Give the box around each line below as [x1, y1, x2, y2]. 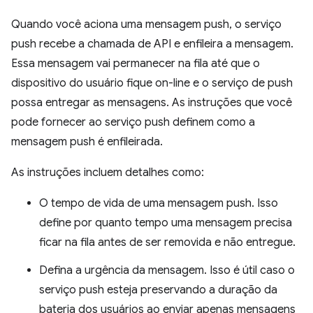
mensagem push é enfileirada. [11, 134, 163, 149]
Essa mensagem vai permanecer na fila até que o [11, 56, 260, 71]
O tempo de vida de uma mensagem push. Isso [39, 196, 278, 210]
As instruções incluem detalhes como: [11, 165, 204, 180]
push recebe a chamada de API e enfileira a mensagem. [11, 36, 293, 51]
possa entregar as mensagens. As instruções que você [11, 95, 292, 110]
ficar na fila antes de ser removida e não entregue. [39, 235, 296, 249]
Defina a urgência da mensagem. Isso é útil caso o [39, 263, 295, 277]
